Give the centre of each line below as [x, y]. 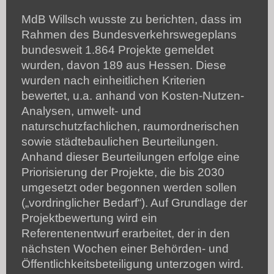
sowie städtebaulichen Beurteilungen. [120, 141]
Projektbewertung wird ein [89, 218]
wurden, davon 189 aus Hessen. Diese [124, 65]
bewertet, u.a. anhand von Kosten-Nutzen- [133, 95]
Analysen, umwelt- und [81, 111]
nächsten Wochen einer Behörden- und [125, 248]
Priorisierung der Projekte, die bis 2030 [123, 172]
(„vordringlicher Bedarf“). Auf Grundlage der [134, 202]
